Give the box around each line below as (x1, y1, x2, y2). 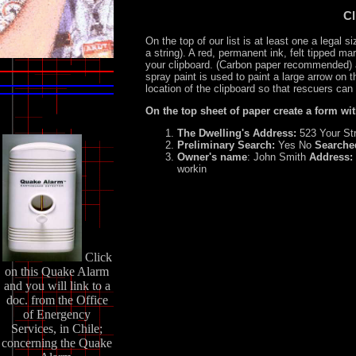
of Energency (23, 307, 91, 321)
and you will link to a (3, 278, 110, 292)
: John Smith (247, 150, 309, 163)
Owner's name (177, 150, 247, 163)
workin (177, 162, 207, 175)
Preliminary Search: (177, 138, 275, 151)
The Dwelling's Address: (177, 126, 296, 139)
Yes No (275, 138, 315, 151)
